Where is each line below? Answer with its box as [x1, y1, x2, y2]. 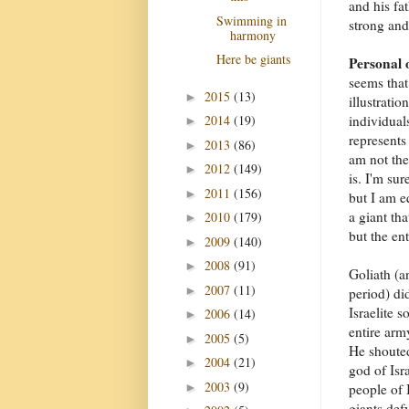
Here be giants [215, 50, 290, 68]
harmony [229, 26, 276, 44]
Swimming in [215, 11, 287, 29]
